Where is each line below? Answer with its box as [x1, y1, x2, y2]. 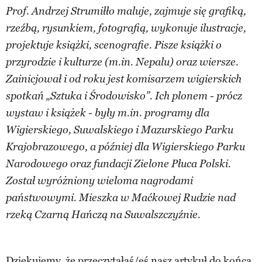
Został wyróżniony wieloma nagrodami [6, 174, 193, 187]
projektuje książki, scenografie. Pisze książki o [6, 39, 222, 51]
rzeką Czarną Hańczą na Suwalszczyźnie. [6, 208, 201, 221]
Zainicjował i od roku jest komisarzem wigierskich [6, 73, 242, 85]
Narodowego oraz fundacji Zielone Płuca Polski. [6, 157, 231, 170]
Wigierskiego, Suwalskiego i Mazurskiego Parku [6, 123, 233, 136]
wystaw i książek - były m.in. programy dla [6, 106, 209, 119]
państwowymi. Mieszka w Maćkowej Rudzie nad [6, 191, 236, 204]
